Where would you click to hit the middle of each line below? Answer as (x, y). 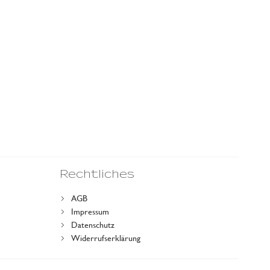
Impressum (90, 212)
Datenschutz (93, 225)
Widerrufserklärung (106, 238)
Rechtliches (97, 175)
